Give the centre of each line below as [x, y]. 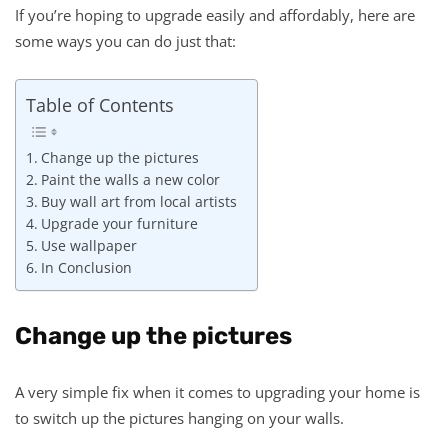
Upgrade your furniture [119, 224]
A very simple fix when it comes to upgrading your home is [217, 391]
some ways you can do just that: [125, 40]
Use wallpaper [88, 246]
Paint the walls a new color [130, 180]
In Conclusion [86, 268]
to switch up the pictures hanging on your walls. [179, 417]
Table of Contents [100, 104]
